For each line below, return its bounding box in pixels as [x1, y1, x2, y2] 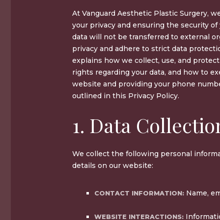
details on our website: [72, 161, 153, 170]
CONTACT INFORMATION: [94, 189, 184, 197]
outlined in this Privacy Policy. [72, 91, 179, 100]
